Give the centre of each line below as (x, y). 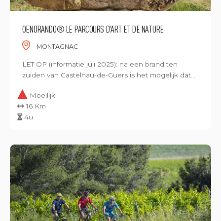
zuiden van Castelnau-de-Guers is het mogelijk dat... (109, 75)
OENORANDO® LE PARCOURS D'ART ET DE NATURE (93, 29)
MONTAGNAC (56, 47)
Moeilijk (42, 95)
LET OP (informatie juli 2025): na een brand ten (100, 64)
